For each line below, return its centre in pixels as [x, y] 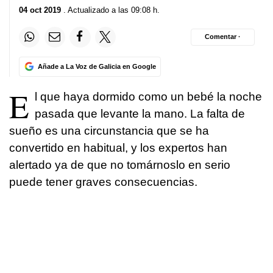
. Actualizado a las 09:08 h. [110, 10]
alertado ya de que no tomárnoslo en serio [120, 165]
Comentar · [223, 37]
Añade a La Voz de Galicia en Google [97, 66]
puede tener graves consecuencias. [103, 182]
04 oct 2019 [40, 10]
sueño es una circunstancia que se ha [109, 130]
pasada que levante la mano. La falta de [140, 113]
